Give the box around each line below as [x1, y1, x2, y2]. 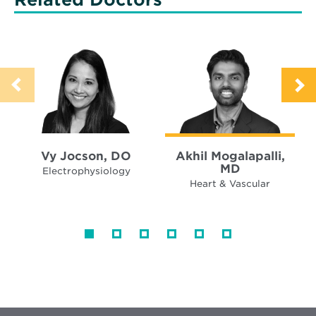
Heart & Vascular [190, 178, 270, 189]
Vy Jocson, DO [41, 148, 131, 163]
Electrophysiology [42, 165, 130, 176]
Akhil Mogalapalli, [175, 148, 285, 163]
